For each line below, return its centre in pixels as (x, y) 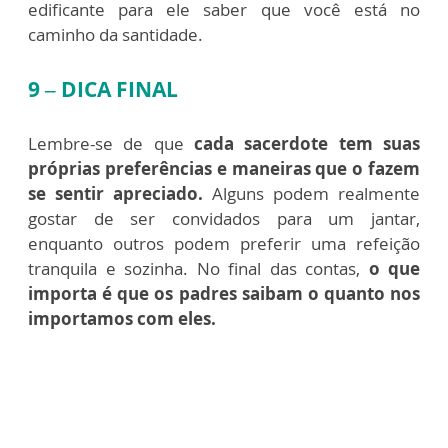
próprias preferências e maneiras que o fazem (224, 168)
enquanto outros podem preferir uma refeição (224, 243)
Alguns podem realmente (311, 193)
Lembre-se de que (111, 143)
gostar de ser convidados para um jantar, (224, 218)
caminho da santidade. (115, 34)
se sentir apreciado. (115, 193)
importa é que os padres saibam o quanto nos (224, 293)
